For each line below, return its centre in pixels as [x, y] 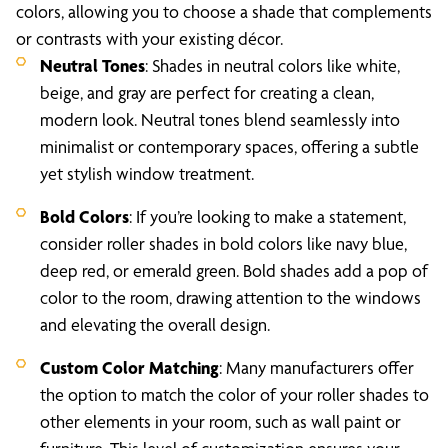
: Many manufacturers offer [316, 367]
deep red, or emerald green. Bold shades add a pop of [234, 270]
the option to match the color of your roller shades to [234, 394]
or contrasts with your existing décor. [149, 38]
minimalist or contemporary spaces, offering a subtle [229, 146]
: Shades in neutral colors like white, [272, 65]
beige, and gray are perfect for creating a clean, [207, 92]
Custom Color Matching [129, 367]
